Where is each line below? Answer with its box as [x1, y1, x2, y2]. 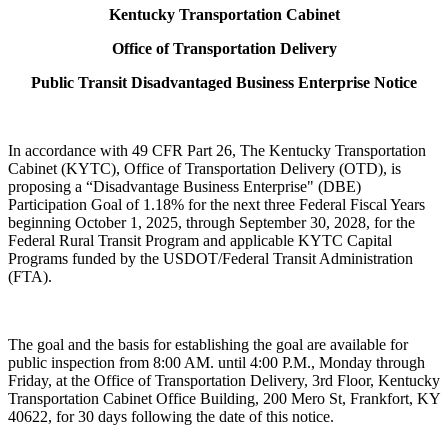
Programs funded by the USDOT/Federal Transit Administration [8, 250, 413, 268]
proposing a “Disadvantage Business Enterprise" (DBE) [8, 178, 361, 196]
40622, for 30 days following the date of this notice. [8, 408, 334, 426]
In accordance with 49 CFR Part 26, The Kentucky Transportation [8, 142, 426, 160]
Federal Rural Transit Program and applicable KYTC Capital [8, 232, 392, 250]
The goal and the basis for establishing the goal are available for [8, 336, 408, 354]
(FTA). [8, 268, 52, 286]
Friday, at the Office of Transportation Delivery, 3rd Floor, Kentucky [8, 372, 440, 390]
